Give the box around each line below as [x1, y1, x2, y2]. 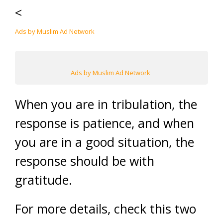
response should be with [15, 152, 154, 169]
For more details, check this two [15, 200, 196, 217]
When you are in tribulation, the [15, 96, 197, 112]
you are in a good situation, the [15, 133, 194, 150]
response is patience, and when [15, 114, 194, 131]
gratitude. [15, 171, 72, 188]
